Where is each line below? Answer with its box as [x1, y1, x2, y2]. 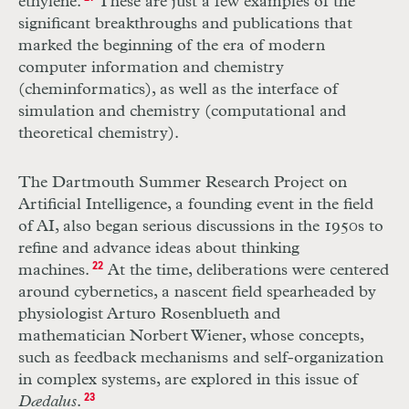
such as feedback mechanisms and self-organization [18, 350, 383, 367]
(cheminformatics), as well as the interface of [18, 81, 338, 99]
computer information [18, 59, 178, 77]
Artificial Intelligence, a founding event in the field [18, 196, 373, 214]
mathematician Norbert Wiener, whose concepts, [18, 328, 363, 345]
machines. [18, 262, 89, 279]
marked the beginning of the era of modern [18, 37, 325, 55]
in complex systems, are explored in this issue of [18, 372, 358, 389]
